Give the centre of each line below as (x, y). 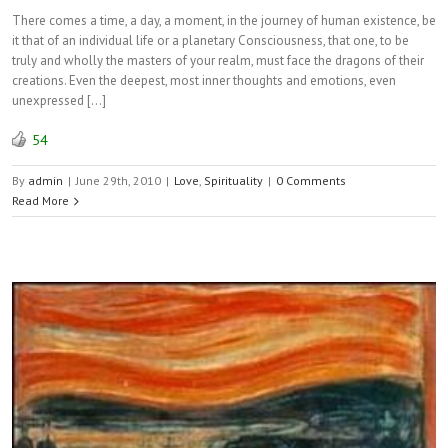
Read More (40, 200)
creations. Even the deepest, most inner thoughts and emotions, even (204, 80)
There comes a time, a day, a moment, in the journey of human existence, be (224, 20)
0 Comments (311, 180)
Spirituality (233, 180)
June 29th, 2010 (118, 180)
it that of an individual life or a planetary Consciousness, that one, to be (210, 40)
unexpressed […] (59, 100)
